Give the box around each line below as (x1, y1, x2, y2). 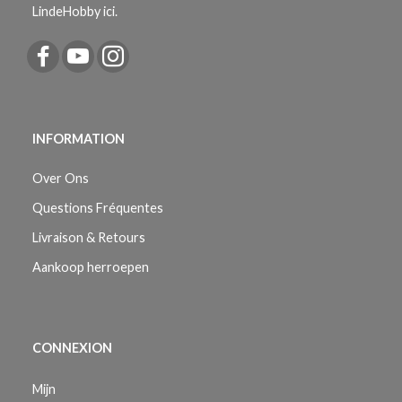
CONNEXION (32, 340, 112, 355)
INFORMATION (32, 131, 125, 146)
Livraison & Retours (32, 230, 145, 245)
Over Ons (32, 170, 89, 186)
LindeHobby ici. (32, 4, 118, 19)
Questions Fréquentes (32, 200, 163, 215)
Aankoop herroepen (32, 259, 149, 275)
